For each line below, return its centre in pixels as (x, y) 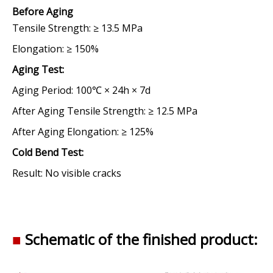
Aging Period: (43, 90)
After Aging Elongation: (66, 132)
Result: (27, 173)
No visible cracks (82, 173)
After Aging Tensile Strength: (79, 111)
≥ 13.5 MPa (117, 28)
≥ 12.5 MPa (173, 111)
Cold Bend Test (47, 152)
